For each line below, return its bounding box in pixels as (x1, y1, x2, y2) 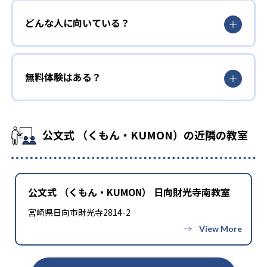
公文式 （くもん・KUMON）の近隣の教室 (42, 126, 248, 142)
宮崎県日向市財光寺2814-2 (28, 206, 131, 218)
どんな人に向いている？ (25, 15, 130, 30)
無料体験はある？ (25, 69, 101, 84)
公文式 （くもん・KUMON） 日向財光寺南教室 (28, 184, 230, 199)
